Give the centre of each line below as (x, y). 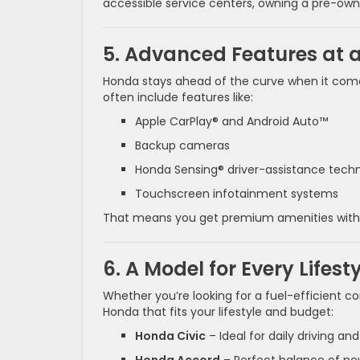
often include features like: (178, 98)
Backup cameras (182, 146)
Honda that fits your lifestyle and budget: (218, 312)
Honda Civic (170, 336)
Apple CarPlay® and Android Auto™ (231, 122)
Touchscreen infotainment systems (237, 194)
